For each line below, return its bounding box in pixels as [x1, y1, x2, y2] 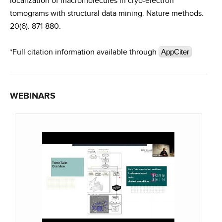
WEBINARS [10, 91, 55, 102]
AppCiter [161, 48, 189, 56]
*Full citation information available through [10, 48, 157, 57]
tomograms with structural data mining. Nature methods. [10, 9, 204, 18]
